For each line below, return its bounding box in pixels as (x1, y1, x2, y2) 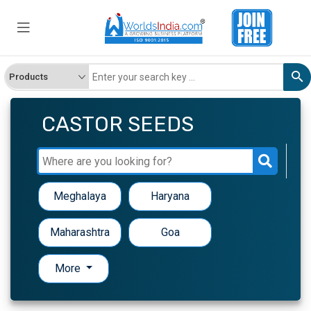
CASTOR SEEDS (42, 112, 194, 137)
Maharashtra (50, 226, 110, 239)
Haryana (151, 190, 190, 203)
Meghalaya (53, 190, 106, 203)
